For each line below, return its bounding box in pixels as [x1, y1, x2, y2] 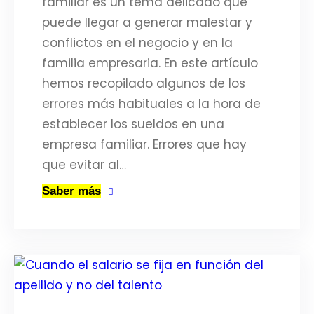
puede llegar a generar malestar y [42, 14, 252, 31]
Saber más [42, 184, 101, 198]
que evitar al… [42, 156, 126, 173]
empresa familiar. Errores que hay [42, 136, 247, 153]
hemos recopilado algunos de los [42, 75, 245, 92]
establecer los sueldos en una [42, 116, 224, 132]
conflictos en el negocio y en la [42, 34, 233, 51]
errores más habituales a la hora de [42, 95, 261, 112]
